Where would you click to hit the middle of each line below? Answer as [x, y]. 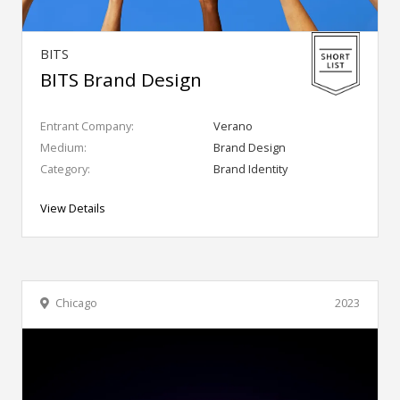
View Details [73, 208]
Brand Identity [250, 169]
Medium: [63, 148]
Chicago [76, 303]
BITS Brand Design [121, 80]
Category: [65, 169]
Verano [233, 126]
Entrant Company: [87, 126]
